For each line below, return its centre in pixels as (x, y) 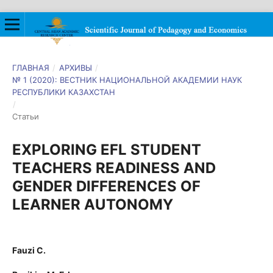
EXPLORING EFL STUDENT (106, 149)
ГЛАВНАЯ (30, 67)
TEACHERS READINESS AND (114, 168)
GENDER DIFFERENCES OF (106, 186)
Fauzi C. (29, 250)
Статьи (25, 116)
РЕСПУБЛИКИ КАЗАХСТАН (63, 92)
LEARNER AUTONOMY (92, 204)
